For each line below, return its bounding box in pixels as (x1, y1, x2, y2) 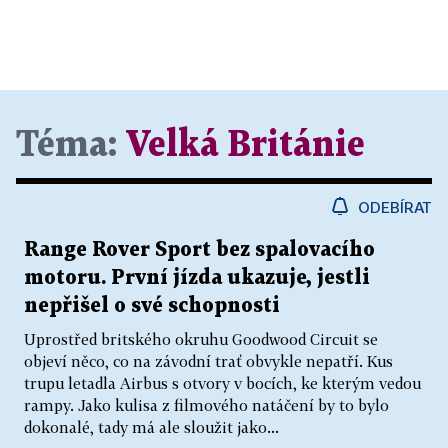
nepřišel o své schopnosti (24, 296, 280, 317)
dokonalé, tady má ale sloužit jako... (24, 418, 279, 437)
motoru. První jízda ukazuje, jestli (24, 268, 370, 289)
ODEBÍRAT (358, 198, 432, 217)
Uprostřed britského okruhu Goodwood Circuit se (24, 330, 378, 349)
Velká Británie (126, 129, 365, 163)
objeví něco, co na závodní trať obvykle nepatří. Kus (24, 352, 393, 371)
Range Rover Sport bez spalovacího (24, 240, 375, 261)
